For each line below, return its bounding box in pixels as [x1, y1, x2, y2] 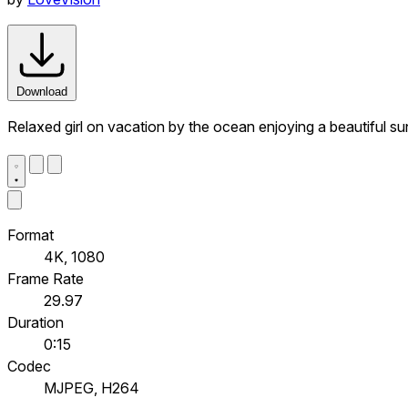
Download [16, 84, 67, 98]
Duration [7, 312, 64, 331]
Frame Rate [7, 269, 84, 288]
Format [7, 225, 54, 244]
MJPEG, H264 [44, 378, 139, 397]
